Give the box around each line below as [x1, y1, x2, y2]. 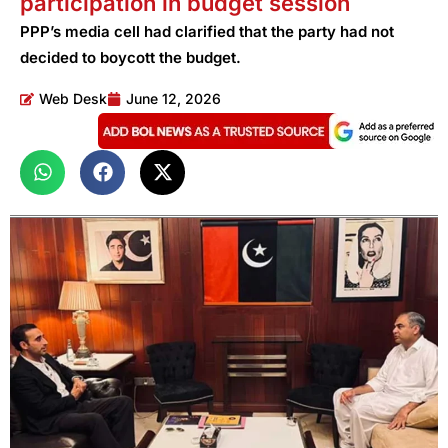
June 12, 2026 [126, 89, 221, 107]
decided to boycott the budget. [20, 47, 241, 67]
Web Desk [39, 89, 107, 107]
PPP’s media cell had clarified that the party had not [20, 21, 394, 41]
